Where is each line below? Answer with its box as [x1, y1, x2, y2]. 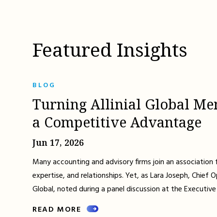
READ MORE [32, 203, 81, 216]
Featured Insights [32, 36, 188, 62]
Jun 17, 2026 [32, 136, 84, 148]
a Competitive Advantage [32, 112, 202, 131]
